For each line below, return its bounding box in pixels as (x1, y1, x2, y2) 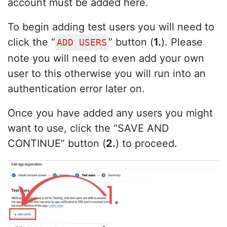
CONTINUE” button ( (8, 137, 106, 150)
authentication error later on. (8, 83, 145, 95)
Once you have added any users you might (8, 107, 213, 120)
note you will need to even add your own (8, 52, 204, 65)
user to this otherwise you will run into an (8, 67, 206, 80)
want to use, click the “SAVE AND (8, 122, 169, 135)
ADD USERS (57, 37, 107, 48)
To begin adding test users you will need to (8, 21, 214, 33)
